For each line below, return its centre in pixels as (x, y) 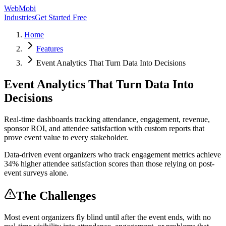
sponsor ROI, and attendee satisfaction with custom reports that (104, 128)
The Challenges (56, 195)
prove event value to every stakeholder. (66, 137)
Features (50, 49)
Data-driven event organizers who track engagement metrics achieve (112, 154)
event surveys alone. (36, 173)
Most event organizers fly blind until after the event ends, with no (107, 217)
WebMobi (20, 8)
